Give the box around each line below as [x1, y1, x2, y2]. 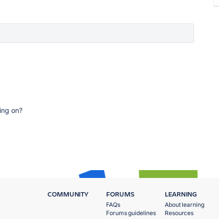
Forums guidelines [106, 209, 156, 217]
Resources [165, 209, 194, 217]
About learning [165, 201, 204, 208]
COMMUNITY [47, 189, 89, 198]
